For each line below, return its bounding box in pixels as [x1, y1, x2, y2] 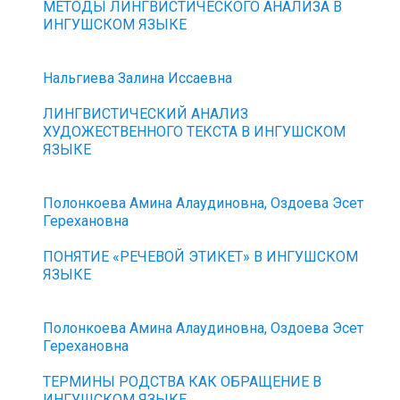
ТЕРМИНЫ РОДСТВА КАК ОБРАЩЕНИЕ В [43, 373, 322, 390]
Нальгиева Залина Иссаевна [43, 70, 233, 87]
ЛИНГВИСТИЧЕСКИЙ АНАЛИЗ [43, 105, 249, 122]
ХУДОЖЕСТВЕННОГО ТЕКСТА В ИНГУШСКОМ [43, 123, 346, 140]
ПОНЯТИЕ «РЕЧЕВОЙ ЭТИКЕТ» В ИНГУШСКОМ [43, 248, 359, 265]
